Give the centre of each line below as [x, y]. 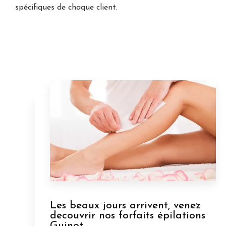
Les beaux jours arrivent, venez [125, 205]
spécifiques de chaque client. [66, 7]
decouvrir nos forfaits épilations [127, 215]
